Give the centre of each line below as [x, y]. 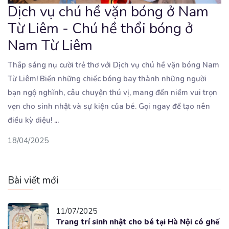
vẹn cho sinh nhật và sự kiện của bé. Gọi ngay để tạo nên [109, 106]
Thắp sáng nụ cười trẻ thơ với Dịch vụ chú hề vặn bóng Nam [113, 65]
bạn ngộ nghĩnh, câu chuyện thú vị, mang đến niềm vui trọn [112, 92]
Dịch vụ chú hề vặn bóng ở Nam [108, 12]
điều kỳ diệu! [31, 120]
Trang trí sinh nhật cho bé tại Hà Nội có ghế [138, 222]
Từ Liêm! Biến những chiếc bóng [65, 78]
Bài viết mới [33, 180]
